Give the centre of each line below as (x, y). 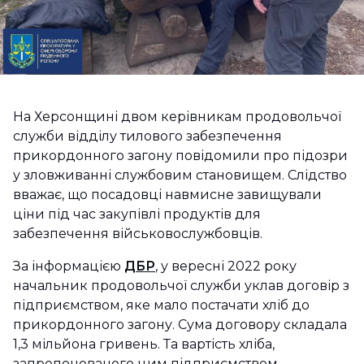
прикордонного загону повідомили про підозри (180, 156)
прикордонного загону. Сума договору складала (180, 325)
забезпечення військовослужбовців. (138, 234)
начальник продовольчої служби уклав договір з (181, 286)
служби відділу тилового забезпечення (147, 136)
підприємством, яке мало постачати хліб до (161, 305)
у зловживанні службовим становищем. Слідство (180, 175)
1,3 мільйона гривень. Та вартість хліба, (144, 344)
